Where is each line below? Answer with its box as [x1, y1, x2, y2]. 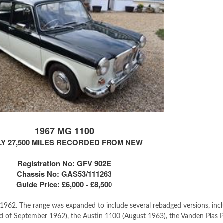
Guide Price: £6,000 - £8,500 [16, 179, 112, 190]
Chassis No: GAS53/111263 [17, 168, 111, 179]
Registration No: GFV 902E [17, 158, 111, 169]
